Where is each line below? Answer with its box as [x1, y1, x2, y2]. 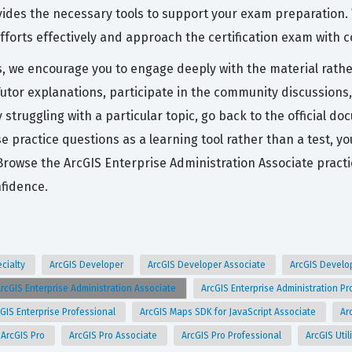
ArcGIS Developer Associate [148, 259, 268, 270]
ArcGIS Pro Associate [69, 330, 159, 341]
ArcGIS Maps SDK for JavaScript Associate [140, 306, 318, 317]
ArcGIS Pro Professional [181, 330, 284, 341]
